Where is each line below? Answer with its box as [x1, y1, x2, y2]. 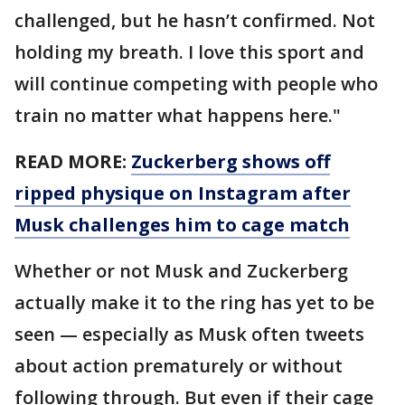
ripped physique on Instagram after [14, 180, 351, 205]
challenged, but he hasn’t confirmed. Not [14, 7, 375, 33]
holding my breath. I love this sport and [14, 39, 364, 64]
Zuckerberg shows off [131, 148, 330, 174]
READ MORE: [14, 148, 131, 174]
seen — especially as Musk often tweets [14, 321, 364, 346]
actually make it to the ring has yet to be [14, 289, 374, 315]
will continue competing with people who [14, 71, 378, 96]
